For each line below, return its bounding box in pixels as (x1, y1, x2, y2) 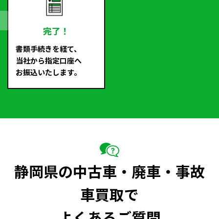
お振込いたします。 (16, 67, 81, 78)
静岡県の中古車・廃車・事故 (14, 161, 205, 182)
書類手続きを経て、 (16, 44, 81, 55)
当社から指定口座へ (16, 55, 82, 66)
